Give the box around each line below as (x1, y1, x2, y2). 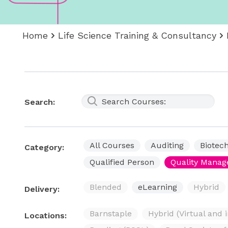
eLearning (138, 182, 177, 192)
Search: (24, 97, 55, 107)
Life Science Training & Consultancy (58, 30, 216, 41)
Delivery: (24, 184, 60, 194)
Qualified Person (90, 157, 154, 167)
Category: (24, 142, 64, 152)
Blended (90, 182, 122, 192)
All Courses (90, 140, 134, 150)
